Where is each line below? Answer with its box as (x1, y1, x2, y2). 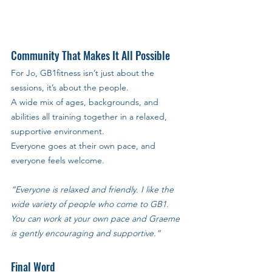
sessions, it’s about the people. (11, 81, 131, 93)
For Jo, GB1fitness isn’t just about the (11, 67, 157, 78)
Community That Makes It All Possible (11, 47, 170, 63)
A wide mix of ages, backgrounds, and (11, 96, 161, 107)
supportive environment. (11, 125, 107, 137)
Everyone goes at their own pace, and (11, 140, 158, 151)
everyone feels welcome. (11, 154, 104, 166)
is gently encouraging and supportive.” (11, 227, 160, 239)
